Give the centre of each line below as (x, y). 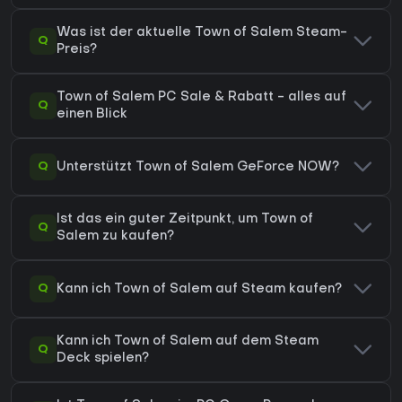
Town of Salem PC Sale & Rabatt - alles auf (201, 98)
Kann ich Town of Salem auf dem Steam (188, 342)
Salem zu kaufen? (115, 237)
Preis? (77, 50)
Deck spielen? (103, 359)
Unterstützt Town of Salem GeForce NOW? (198, 167)
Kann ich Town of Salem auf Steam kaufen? (199, 289)
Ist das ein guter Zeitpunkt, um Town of (185, 220)
